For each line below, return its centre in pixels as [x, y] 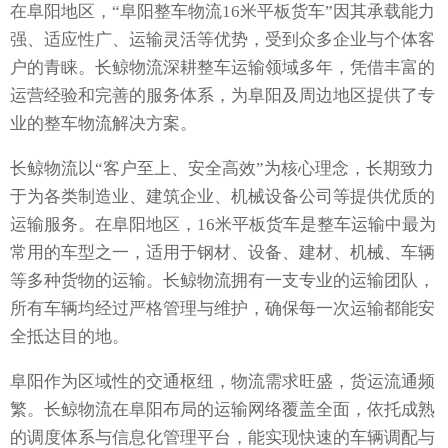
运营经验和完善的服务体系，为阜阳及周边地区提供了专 [222, 96]
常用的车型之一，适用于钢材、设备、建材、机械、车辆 [222, 253]
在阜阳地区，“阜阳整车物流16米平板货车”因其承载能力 [222, 12]
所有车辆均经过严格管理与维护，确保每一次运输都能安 [222, 309]
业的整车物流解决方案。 [103, 124]
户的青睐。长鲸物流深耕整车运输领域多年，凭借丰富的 [222, 68]
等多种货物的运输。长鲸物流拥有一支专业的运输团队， [222, 281]
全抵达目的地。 [69, 337]
